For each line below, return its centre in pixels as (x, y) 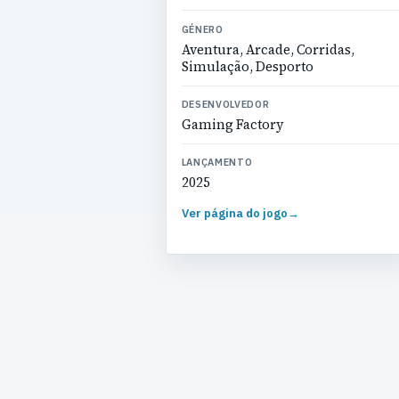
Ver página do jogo (234, 213)
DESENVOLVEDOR (225, 104)
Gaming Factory (232, 124)
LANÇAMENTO (217, 163)
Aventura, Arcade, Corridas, (268, 49)
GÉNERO (202, 29)
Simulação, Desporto (247, 66)
